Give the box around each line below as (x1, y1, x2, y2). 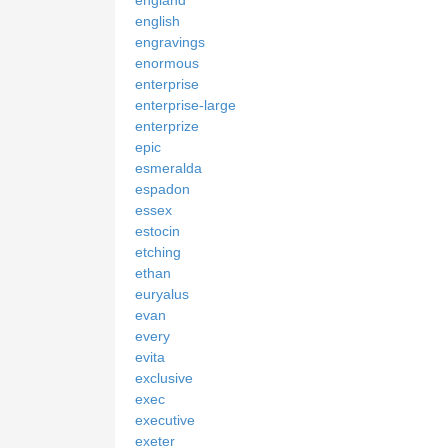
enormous (135, 54, 199, 71)
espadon (135, 180, 190, 197)
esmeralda (135, 159, 202, 176)
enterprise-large (135, 96, 236, 113)
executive (135, 411, 195, 428)
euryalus (135, 285, 189, 302)
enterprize (135, 117, 199, 134)
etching (135, 243, 181, 260)
